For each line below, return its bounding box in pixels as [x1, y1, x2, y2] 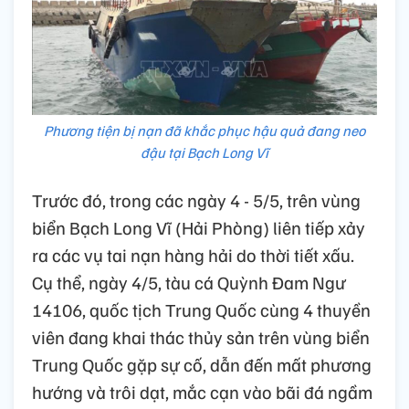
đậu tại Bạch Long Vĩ [141, 143, 268, 163]
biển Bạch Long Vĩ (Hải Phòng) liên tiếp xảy [32, 215, 365, 240]
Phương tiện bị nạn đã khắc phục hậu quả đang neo [44, 121, 365, 141]
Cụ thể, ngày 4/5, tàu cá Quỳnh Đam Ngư [32, 270, 346, 295]
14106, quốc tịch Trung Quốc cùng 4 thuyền [32, 298, 371, 322]
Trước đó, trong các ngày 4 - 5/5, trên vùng [32, 188, 361, 213]
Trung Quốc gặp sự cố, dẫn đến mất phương [32, 352, 372, 377]
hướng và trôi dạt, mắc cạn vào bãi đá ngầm [32, 380, 372, 404]
